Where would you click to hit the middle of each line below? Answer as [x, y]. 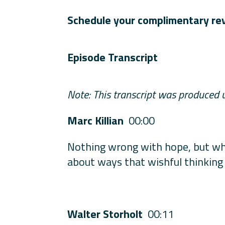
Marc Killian [98, 120]
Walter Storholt [108, 214]
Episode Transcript [113, 57]
